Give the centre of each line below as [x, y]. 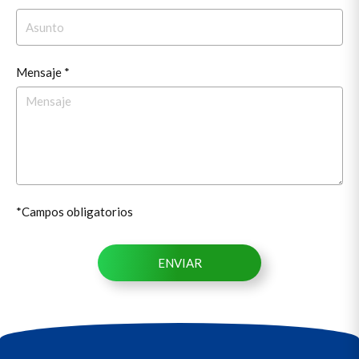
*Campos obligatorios [75, 211]
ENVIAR [179, 262]
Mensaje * [43, 72]
